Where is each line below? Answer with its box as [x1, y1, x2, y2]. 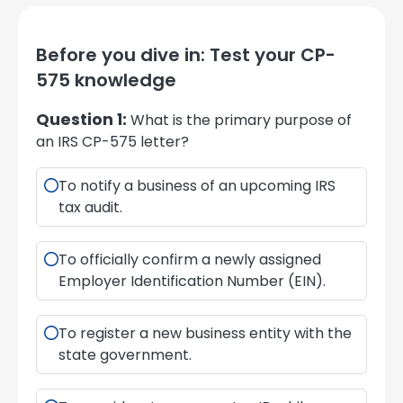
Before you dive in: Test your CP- [36, 42, 336, 68]
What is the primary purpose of [127, 110, 352, 131]
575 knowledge [36, 67, 176, 94]
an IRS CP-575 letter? [36, 131, 189, 153]
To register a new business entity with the [58, 323, 352, 345]
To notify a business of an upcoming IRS [58, 175, 336, 197]
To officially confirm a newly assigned [58, 249, 321, 271]
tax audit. [58, 197, 122, 219]
